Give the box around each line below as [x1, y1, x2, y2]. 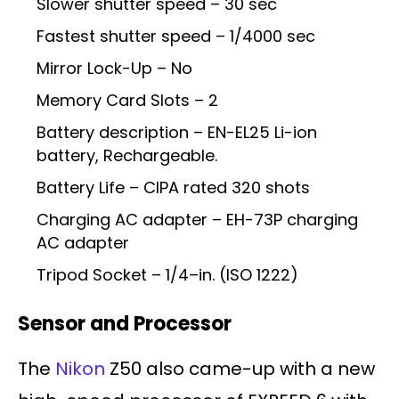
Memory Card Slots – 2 [37, 89, 223, 112]
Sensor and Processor [18, 310, 232, 338]
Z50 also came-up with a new [105, 356, 375, 382]
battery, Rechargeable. [37, 144, 217, 167]
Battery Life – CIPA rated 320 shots [37, 176, 310, 199]
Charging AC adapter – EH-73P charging [37, 208, 358, 232]
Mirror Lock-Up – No [37, 57, 192, 80]
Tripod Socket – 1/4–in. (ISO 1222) [37, 264, 298, 287]
